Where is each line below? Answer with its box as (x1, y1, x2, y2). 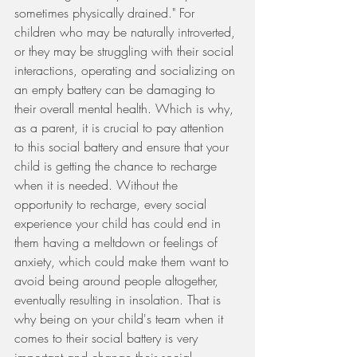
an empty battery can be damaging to (14, 80, 219, 98)
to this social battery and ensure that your (14, 138, 233, 155)
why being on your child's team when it (14, 310, 227, 328)
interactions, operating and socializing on (14, 61, 239, 79)
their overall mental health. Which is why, (14, 100, 237, 117)
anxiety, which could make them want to (14, 253, 233, 270)
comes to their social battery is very (14, 329, 202, 347)
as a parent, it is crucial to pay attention (14, 119, 228, 136)
